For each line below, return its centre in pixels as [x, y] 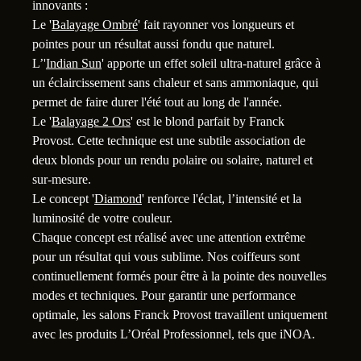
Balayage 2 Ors [91, 121]
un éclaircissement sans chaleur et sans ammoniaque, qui [175, 82]
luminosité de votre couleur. [102, 218]
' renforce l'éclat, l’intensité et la [222, 198]
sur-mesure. [62, 179]
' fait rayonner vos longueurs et [216, 24]
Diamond [118, 198]
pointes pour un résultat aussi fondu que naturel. [154, 44]
